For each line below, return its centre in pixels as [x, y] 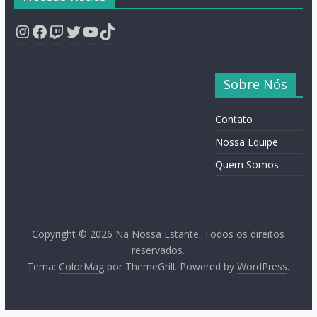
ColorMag [82, 266]
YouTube [116, 30]
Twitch [74, 30]
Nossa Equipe [247, 142]
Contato [234, 119]
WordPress [263, 266]
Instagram [53, 30]
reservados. [158, 250]
